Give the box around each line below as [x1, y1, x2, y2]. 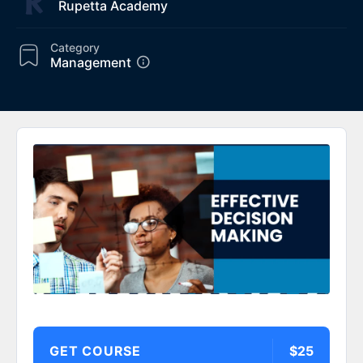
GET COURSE [49, 342, 141, 359]
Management [50, 53, 131, 70]
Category [50, 40, 100, 54]
